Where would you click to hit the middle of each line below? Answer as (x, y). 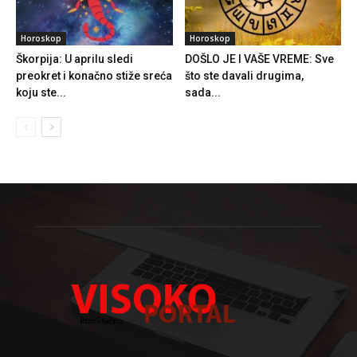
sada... (202, 93)
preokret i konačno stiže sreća (94, 76)
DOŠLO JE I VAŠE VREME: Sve (259, 59)
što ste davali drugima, (244, 76)
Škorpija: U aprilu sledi (75, 59)
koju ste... (41, 93)
